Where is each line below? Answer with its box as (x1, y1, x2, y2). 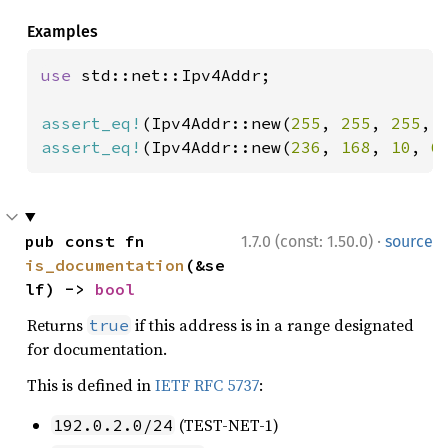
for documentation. (27, 337, 167, 360)
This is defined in (27, 373, 155, 396)
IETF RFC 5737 (155, 373, 259, 396)
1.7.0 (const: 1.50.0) (241, 231, 373, 251)
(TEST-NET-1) (175, 413, 279, 436)
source (385, 231, 433, 251)
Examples (27, 21, 98, 41)
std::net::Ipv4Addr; (81, 64, 271, 85)
